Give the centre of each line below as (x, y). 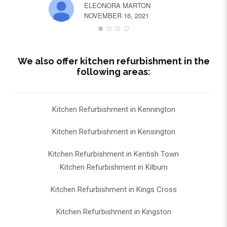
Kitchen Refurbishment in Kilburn (113, 167)
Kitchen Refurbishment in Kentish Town (113, 154)
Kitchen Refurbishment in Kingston (113, 212)
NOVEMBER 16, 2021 (117, 15)
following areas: (113, 71)
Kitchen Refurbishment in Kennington (113, 109)
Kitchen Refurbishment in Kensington (113, 131)
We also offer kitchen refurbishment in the (113, 61)
